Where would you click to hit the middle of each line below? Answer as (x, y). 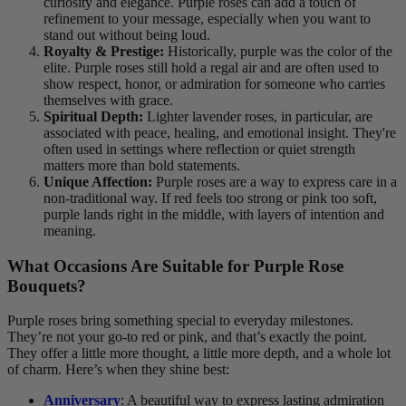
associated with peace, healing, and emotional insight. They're (220, 132)
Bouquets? (47, 285)
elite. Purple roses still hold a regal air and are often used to (211, 67)
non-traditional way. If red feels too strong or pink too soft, (210, 198)
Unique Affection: (98, 181)
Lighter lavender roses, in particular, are (258, 116)
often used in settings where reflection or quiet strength (199, 149)
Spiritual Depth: (93, 116)
